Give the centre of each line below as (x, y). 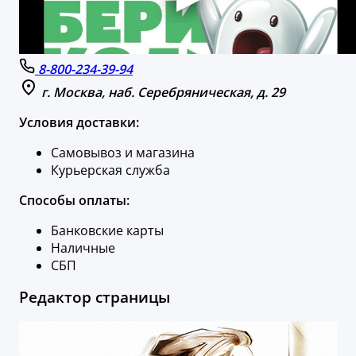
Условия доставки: (79, 122)
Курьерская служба (110, 170)
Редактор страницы (95, 297)
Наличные (83, 248)
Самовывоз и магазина (123, 152)
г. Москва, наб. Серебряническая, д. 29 (163, 92)
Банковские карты (107, 230)
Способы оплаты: (74, 200)
